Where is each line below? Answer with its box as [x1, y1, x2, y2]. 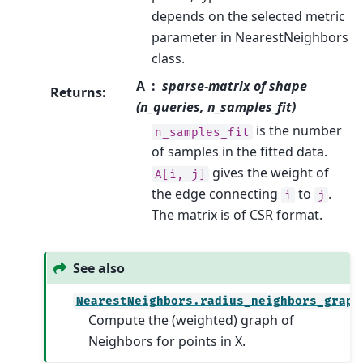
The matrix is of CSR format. [151, 206, 322, 224]
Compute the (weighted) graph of [88, 311, 294, 330]
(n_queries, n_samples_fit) [135, 98, 296, 117]
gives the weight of [208, 164, 329, 182]
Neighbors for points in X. [88, 332, 246, 351]
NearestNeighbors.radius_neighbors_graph [75, 293, 361, 308]
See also [72, 258, 125, 277]
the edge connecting [151, 185, 281, 203]
